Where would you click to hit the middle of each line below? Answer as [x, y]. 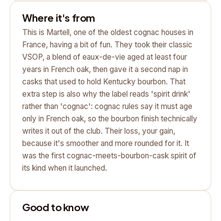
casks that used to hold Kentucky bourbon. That [104, 82]
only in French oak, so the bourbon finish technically [110, 119]
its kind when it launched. [65, 168]
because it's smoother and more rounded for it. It [106, 144]
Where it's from [59, 18]
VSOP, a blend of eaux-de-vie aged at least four [105, 57]
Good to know [56, 207]
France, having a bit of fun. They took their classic [107, 45]
